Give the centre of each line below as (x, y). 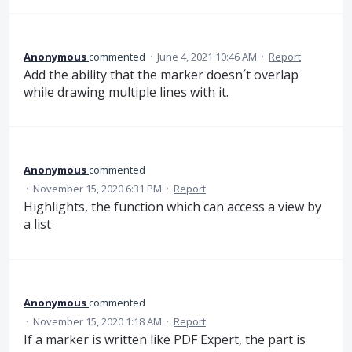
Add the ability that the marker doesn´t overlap (161, 75)
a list (37, 224)
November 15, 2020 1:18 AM (97, 321)
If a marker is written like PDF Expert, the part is (165, 339)
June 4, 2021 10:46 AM (207, 57)
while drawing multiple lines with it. (126, 92)
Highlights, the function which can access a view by (172, 207)
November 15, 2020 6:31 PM (97, 189)
